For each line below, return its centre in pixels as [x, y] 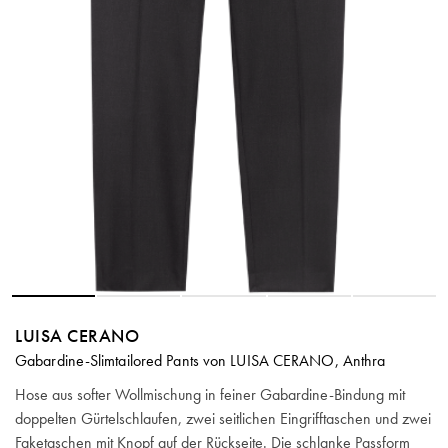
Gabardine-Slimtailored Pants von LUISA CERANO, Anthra [200, 361]
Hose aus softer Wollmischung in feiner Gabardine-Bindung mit [210, 395]
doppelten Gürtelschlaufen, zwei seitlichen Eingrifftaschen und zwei [223, 419]
